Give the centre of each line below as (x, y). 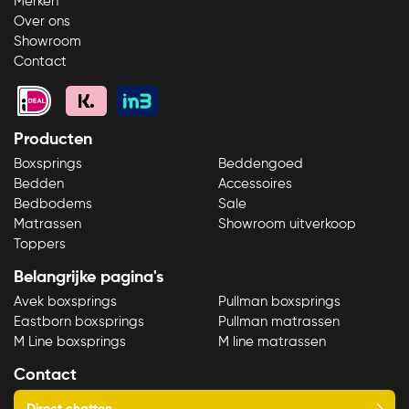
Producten (53, 140)
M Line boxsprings (70, 342)
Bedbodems (53, 204)
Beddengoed (261, 164)
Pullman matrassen (279, 322)
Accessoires (255, 184)
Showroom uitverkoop (287, 225)
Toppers (40, 245)
